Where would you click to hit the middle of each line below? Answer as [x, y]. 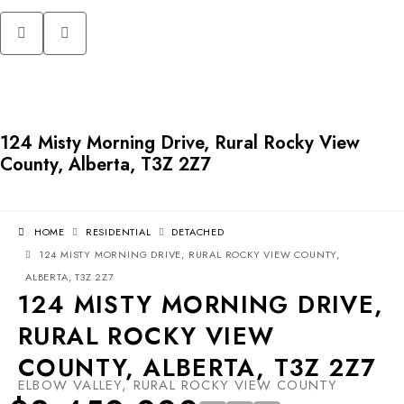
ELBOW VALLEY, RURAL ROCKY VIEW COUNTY [178, 385]
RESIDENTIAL [118, 231]
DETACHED [198, 231]
